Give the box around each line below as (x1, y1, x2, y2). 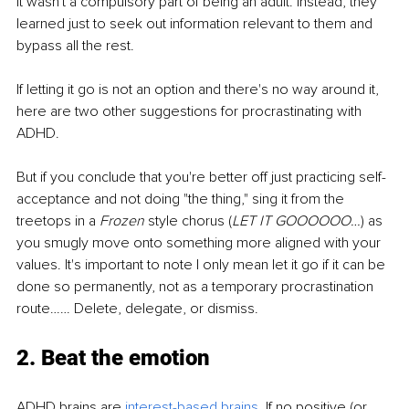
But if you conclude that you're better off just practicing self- (16, 168, 386, 187)
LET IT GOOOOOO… (232, 212, 361, 231)
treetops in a (16, 212, 100, 231)
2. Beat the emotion (16, 345, 210, 372)
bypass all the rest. (16, 37, 134, 56)
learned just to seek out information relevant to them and (16, 15, 376, 34)
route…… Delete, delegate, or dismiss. (16, 299, 258, 319)
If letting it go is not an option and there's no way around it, (16, 80, 383, 100)
